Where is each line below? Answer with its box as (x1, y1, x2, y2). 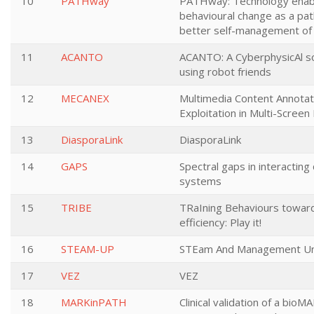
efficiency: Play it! (179, 215, 261, 229)
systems (179, 174, 221, 188)
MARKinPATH (61, 295, 127, 309)
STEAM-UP (61, 242, 114, 256)
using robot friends (179, 64, 271, 78)
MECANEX (61, 91, 109, 105)
